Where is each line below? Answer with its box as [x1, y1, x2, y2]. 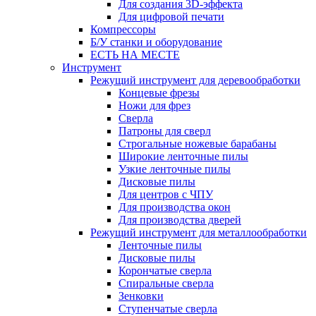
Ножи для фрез [119, 99, 190, 111]
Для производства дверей [119, 214, 241, 226]
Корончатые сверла [119, 265, 212, 276]
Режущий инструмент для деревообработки [90, 74, 300, 86]
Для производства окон [119, 201, 231, 213]
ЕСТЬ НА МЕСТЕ [90, 49, 180, 61]
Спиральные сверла [119, 277, 214, 289]
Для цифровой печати [119, 11, 224, 23]
